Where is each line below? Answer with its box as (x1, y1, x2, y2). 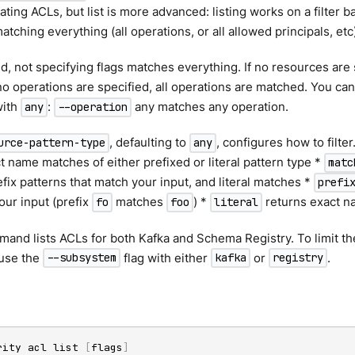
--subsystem (47, 250, 117, 265)
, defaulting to (109, 135, 190, 151)
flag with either (120, 250, 212, 265)
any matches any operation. (132, 99, 289, 115)
